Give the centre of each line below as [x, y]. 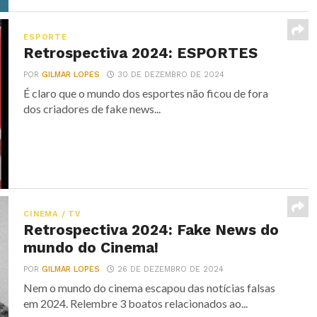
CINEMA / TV [52, 214]
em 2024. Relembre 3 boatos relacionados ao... [136, 303]
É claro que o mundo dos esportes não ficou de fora [146, 93]
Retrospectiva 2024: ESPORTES [141, 53]
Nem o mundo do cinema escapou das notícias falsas [150, 288]
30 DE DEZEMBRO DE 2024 [171, 75]
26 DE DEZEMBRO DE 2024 [171, 269]
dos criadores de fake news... [92, 109]
